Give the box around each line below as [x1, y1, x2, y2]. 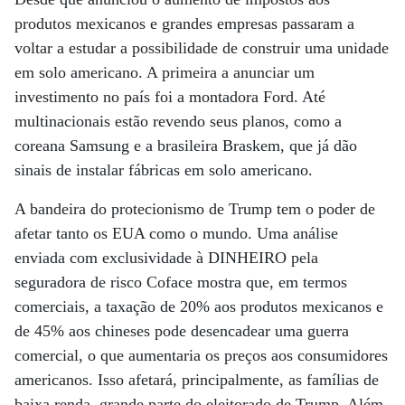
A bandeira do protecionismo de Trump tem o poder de [14, 200, 375, 218]
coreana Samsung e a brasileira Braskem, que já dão [14, 137, 357, 155]
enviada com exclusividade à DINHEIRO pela [14, 249, 318, 267]
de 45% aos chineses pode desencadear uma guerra [14, 322, 349, 340]
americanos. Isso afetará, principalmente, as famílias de [14, 371, 379, 389]
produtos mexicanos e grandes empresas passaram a [14, 14, 354, 33]
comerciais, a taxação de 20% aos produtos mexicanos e [14, 297, 383, 316]
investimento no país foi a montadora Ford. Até [14, 88, 325, 106]
